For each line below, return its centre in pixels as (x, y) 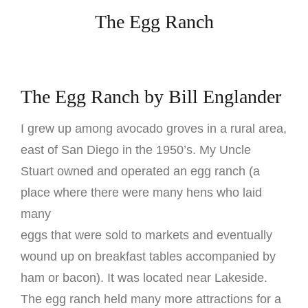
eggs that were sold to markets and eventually (146, 235)
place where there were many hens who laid (141, 192)
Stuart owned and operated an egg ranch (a (140, 171)
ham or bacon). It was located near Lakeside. (144, 277)
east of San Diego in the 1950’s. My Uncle (136, 150)
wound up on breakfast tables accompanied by (148, 256)
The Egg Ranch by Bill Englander (151, 96)
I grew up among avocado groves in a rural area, (154, 128)
